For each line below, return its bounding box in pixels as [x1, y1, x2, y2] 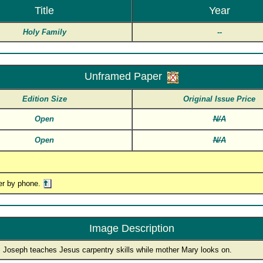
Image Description [89, 222, 174, 234]
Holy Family [22, 28, 66, 36]
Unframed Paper [84, 70, 162, 82]
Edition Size [22, 95, 67, 103]
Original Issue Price [183, 95, 255, 103]
